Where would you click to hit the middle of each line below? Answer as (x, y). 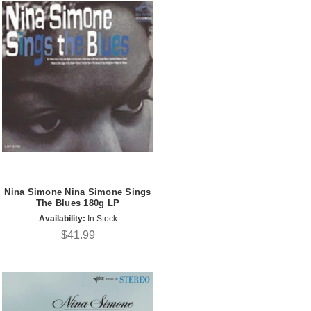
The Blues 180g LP (78, 203)
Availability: (62, 218)
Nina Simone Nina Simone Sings (78, 192)
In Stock (101, 218)
